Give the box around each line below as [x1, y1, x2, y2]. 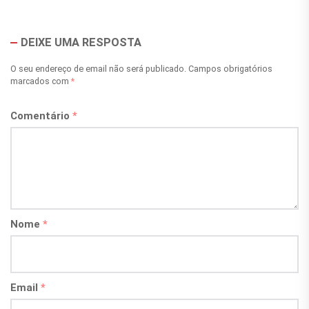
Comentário [10, 110, 72, 123]
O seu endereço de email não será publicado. [10, 63, 186, 74]
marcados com [10, 76, 71, 87]
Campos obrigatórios [188, 63, 272, 74]
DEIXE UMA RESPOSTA [21, 36, 141, 50]
